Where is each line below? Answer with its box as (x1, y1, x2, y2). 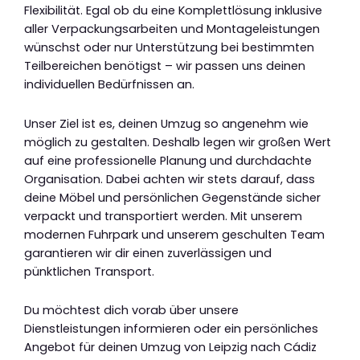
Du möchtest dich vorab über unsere (24, 302, 239, 319)
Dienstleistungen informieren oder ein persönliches (24, 321, 318, 337)
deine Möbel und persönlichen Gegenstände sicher (24, 189, 321, 206)
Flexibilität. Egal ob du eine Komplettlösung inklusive (24, 2, 322, 19)
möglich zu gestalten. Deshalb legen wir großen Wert (24, 133, 331, 150)
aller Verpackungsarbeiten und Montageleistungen (24, 21, 320, 38)
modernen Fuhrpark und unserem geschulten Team (24, 226, 325, 243)
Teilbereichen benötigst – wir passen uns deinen (24, 58, 305, 75)
